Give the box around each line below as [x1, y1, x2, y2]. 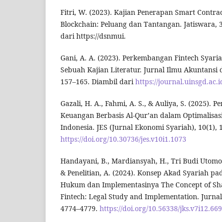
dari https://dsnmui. [60, 31, 126, 41]
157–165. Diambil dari [60, 77, 135, 87]
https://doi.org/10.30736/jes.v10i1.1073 [60, 134, 186, 144]
